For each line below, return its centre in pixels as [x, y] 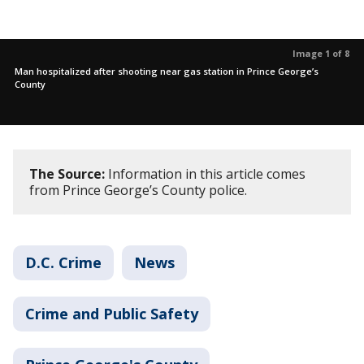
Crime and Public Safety [112, 314]
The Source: [67, 174]
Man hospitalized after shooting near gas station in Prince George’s [167, 71]
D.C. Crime [63, 263]
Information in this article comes [205, 174]
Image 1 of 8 [321, 54]
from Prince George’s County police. [138, 191]
